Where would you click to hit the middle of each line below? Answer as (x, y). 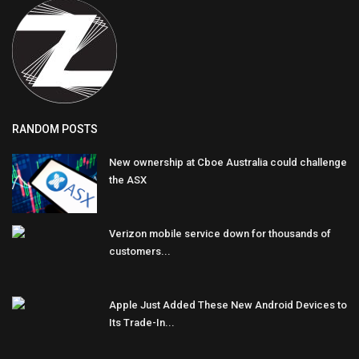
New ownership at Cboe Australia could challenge (228, 162)
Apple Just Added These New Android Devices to (228, 305)
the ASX (128, 179)
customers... (140, 251)
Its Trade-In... (142, 322)
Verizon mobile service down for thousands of (220, 233)
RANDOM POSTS (55, 129)
